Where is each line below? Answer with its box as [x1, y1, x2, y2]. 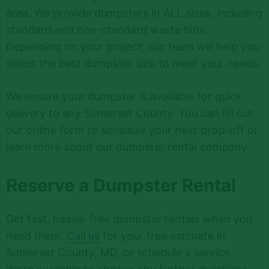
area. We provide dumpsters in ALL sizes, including [5, 6, 262, 19]
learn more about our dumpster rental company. [5, 140, 250, 153]
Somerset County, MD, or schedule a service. [5, 246, 233, 259]
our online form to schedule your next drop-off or [5, 123, 258, 136]
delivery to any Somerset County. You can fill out [5, 106, 253, 119]
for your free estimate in [99, 229, 226, 243]
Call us [66, 229, 100, 243]
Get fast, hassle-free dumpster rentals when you [5, 213, 252, 226]
